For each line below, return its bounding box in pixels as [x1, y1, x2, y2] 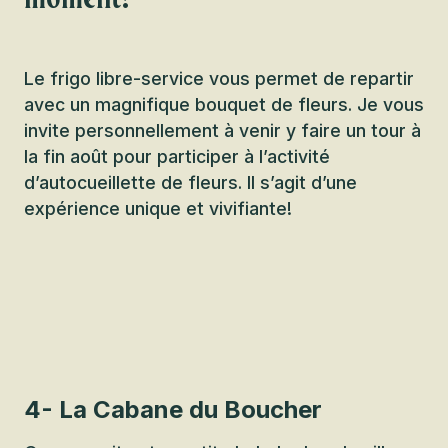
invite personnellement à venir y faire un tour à [24, 120, 421, 141]
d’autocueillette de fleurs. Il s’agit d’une [24, 172, 357, 193]
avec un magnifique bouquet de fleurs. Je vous [24, 94, 424, 115]
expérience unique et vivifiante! [24, 198, 292, 219]
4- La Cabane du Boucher [24, 395, 322, 424]
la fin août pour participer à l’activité [24, 146, 330, 167]
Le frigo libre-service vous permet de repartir [24, 68, 414, 89]
